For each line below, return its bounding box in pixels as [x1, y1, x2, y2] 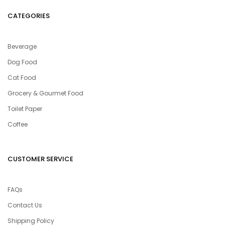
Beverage [8, 42, 37, 51]
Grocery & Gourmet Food [8, 89, 83, 97]
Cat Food [8, 73, 36, 82]
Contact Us [8, 201, 42, 209]
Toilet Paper [8, 104, 42, 113]
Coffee [8, 120, 28, 129]
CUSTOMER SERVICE [8, 154, 73, 164]
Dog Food [8, 58, 37, 66]
